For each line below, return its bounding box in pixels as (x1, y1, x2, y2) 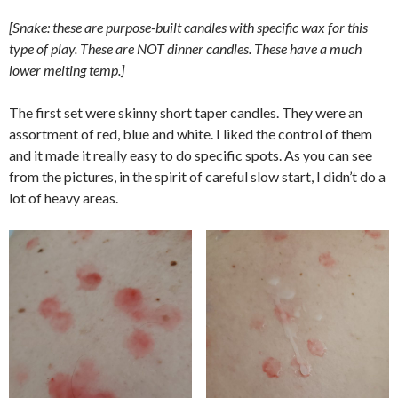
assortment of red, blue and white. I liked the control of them (9, 125, 372, 142)
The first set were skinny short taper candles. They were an (9, 104, 362, 121)
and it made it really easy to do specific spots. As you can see (9, 147, 372, 163)
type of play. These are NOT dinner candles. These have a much (9, 40, 362, 57)
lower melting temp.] (9, 61, 124, 78)
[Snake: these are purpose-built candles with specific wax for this (9, 19, 368, 36)
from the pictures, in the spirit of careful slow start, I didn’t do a (9, 168, 386, 185)
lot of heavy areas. (9, 189, 118, 206)
